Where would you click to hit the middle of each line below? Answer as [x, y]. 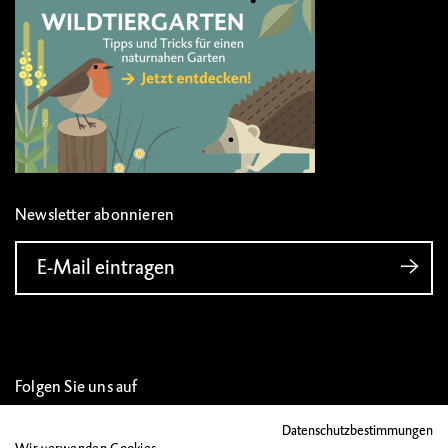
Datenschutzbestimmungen [357, 430]
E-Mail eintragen [106, 267]
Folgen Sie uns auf [76, 386]
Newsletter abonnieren [95, 214]
